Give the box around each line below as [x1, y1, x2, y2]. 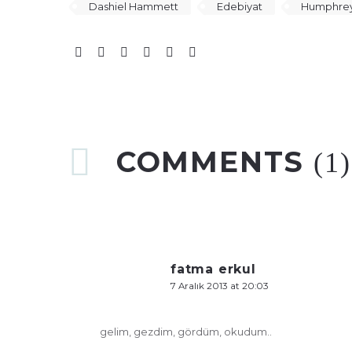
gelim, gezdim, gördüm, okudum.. [100, 325, 272, 339]
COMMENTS [115, 144, 314, 179]
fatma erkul [170, 262, 256, 277]
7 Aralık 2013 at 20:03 [170, 280, 269, 292]
